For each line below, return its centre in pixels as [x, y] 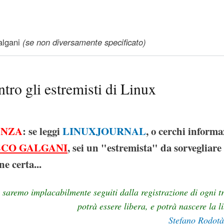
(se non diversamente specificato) [84, 42]
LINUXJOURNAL [104, 131]
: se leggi [42, 131]
